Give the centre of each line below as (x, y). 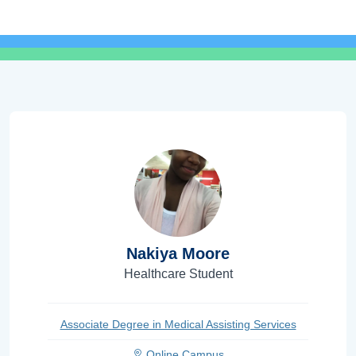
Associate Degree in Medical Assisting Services (178, 324)
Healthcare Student (178, 273)
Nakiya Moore (178, 253)
